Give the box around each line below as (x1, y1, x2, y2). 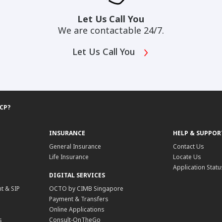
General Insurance (49, 142, 102, 151)
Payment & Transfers (49, 195, 109, 204)
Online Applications (49, 205, 105, 214)
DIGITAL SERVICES (49, 171, 106, 180)
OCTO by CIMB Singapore (49, 184, 124, 193)
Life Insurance (49, 153, 89, 162)
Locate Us (172, 153, 201, 162)
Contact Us (172, 142, 204, 151)
